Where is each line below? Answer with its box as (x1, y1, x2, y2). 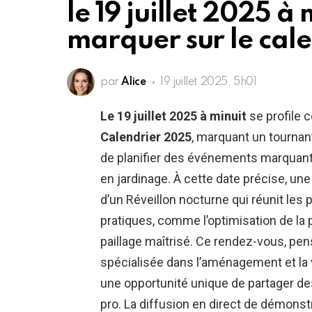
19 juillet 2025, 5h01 (160, 77, 257, 88)
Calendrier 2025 (100, 130, 192, 145)
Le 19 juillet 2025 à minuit (100, 109, 247, 124)
